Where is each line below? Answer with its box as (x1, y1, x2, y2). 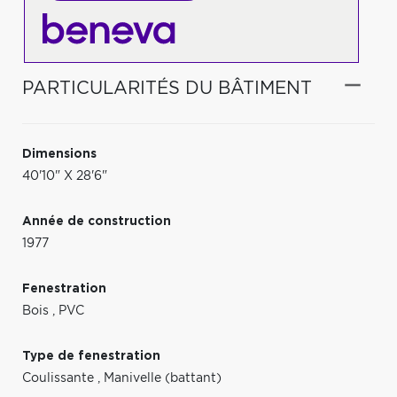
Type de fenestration (22, 349, 160, 362)
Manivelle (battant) (104, 371, 222, 385)
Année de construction (22, 214, 171, 228)
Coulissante (22, 371, 97, 385)
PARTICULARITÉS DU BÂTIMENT (22, 79, 312, 97)
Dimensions (22, 147, 97, 160)
